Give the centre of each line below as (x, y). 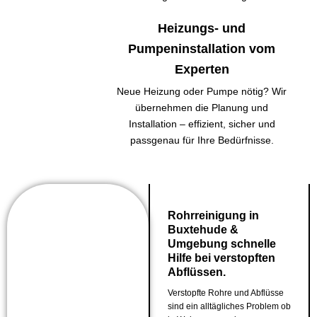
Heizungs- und (202, 28)
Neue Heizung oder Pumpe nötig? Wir (202, 91)
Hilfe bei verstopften (221, 258)
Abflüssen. (196, 272)
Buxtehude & (203, 230)
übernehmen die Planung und (202, 108)
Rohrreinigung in (213, 215)
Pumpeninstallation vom (202, 49)
